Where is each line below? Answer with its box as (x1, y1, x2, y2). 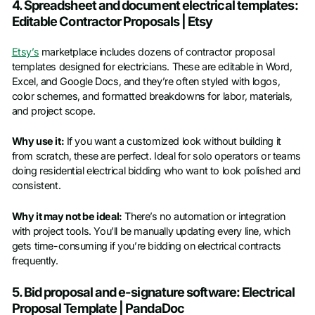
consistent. (11, 179, 61, 193)
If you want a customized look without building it (64, 135, 281, 148)
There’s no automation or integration (122, 210, 285, 223)
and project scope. (11, 105, 96, 118)
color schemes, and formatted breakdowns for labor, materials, (11, 90, 292, 103)
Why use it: (11, 135, 65, 148)
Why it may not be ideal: (11, 210, 122, 223)
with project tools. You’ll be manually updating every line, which (11, 224, 290, 238)
